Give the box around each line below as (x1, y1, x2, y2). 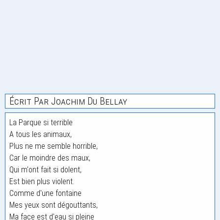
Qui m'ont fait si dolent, (9, 165, 82, 174)
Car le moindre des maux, (9, 153, 90, 163)
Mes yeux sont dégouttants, (9, 200, 98, 210)
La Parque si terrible (9, 118, 73, 127)
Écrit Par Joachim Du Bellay (9, 95, 127, 107)
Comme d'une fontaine (9, 189, 82, 198)
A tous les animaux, (9, 130, 72, 139)
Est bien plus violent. (9, 177, 74, 186)
